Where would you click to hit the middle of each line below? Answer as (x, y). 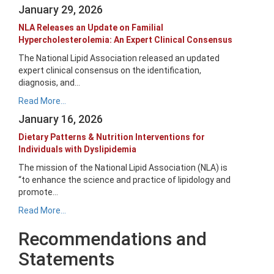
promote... (38, 192)
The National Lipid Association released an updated (119, 58)
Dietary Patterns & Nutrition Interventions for (112, 137)
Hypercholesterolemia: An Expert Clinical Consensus (125, 40)
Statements (66, 259)
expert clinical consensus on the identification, (110, 70)
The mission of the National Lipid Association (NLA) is (123, 168)
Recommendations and (113, 239)
